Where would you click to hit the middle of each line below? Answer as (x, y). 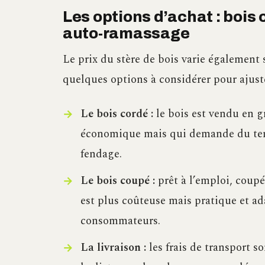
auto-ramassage (126, 33)
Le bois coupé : (117, 180)
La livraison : (113, 248)
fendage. (101, 154)
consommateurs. (120, 221)
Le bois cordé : (117, 114)
